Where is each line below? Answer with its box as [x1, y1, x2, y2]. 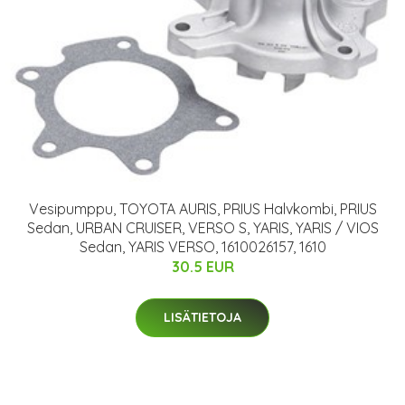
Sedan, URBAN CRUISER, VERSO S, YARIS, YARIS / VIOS [26, 218, 379, 237]
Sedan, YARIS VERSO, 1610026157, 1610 [79, 237, 326, 256]
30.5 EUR [171, 257, 234, 276]
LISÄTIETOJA [164, 308, 241, 325]
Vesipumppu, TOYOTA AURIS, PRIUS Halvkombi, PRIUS [28, 199, 377, 218]
